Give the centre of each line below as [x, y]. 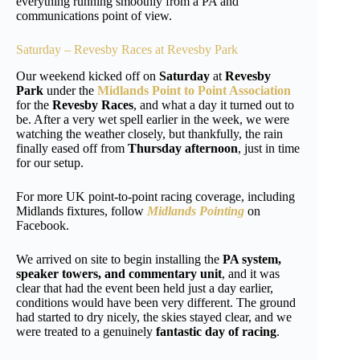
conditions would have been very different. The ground [156, 302]
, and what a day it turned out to [214, 104]
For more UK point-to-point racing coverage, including [155, 196]
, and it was [251, 273]
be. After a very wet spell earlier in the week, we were [153, 119]
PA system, [252, 259]
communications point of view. [94, 15]
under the [69, 90]
